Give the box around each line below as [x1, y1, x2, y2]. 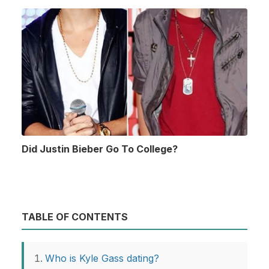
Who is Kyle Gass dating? [45, 252, 159, 265]
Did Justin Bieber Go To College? [22, 142, 178, 155]
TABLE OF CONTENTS [22, 211, 128, 223]
